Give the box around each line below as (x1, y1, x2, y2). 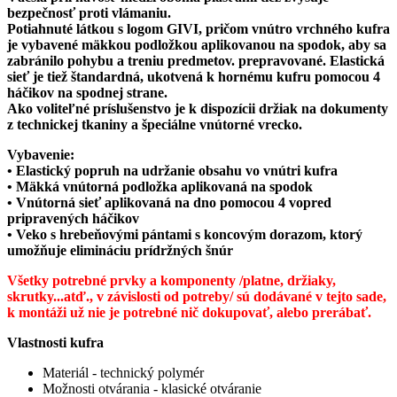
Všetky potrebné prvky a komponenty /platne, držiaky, (7, 272, 336, 288)
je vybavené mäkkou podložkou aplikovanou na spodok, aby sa (7, 36, 386, 52)
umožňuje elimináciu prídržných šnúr (7, 242, 233, 258)
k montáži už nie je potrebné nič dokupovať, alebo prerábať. (7, 304, 371, 320)
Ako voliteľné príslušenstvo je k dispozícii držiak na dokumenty (7, 100, 388, 116)
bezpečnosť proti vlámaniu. (7, 4, 171, 20)
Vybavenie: (7, 146, 74, 162)
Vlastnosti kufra (7, 334, 104, 350)
